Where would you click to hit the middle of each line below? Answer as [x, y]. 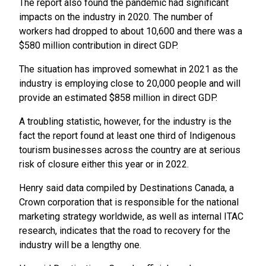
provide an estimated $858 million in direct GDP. [118, 98]
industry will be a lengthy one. [80, 245]
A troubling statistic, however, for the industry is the [125, 122]
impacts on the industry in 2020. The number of [116, 17]
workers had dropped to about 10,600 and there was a [131, 31]
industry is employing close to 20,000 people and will [130, 84]
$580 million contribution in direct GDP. [99, 46]
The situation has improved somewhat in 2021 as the [129, 69]
